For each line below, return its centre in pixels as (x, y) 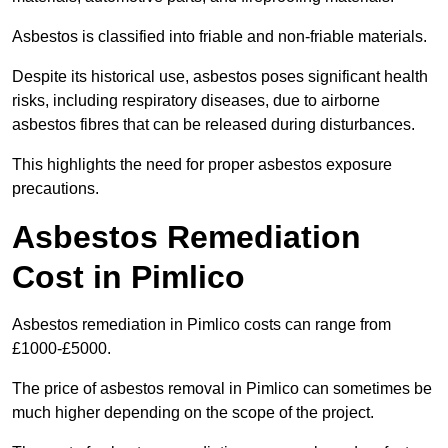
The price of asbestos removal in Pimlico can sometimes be (222, 389)
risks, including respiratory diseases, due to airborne (196, 101)
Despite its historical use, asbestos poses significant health (220, 77)
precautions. (55, 189)
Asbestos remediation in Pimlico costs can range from (201, 325)
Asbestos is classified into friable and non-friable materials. (219, 37)
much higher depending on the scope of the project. (193, 413)
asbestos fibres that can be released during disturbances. (213, 125)
